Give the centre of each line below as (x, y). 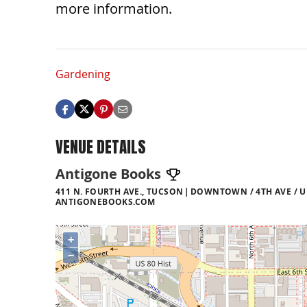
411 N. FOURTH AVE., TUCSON (120, 191)
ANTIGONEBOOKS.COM (106, 201)
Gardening (83, 74)
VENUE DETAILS (101, 147)
